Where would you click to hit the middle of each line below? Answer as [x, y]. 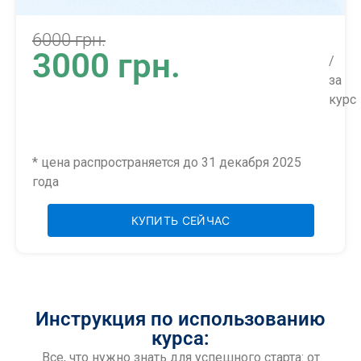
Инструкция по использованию [180, 319]
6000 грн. [69, 39]
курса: [180, 338]
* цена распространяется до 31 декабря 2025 [167, 163]
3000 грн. [106, 65]
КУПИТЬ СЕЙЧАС [180, 220]
